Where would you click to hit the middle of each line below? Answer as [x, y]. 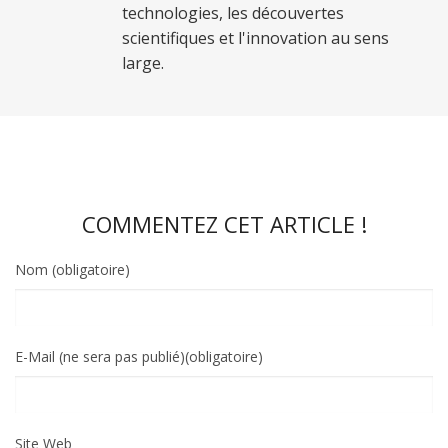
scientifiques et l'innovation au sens [255, 38]
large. [143, 63]
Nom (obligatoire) [72, 270]
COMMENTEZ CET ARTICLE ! [224, 224]
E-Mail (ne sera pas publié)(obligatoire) [139, 357]
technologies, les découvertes [233, 13]
